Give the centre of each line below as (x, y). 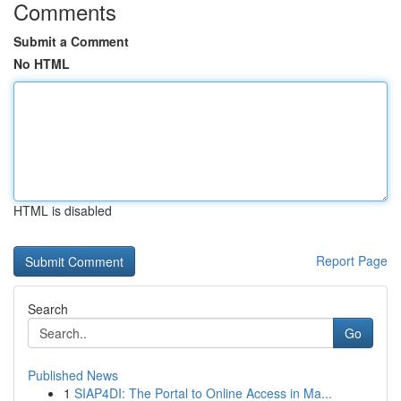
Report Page (352, 260)
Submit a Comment (71, 41)
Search (48, 309)
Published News (73, 375)
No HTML (42, 64)
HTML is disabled (63, 210)
